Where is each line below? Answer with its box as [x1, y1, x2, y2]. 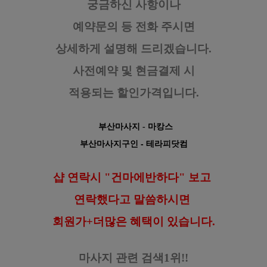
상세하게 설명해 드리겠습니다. [55, 42, 212, 55]
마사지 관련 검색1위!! [79, 251, 188, 264]
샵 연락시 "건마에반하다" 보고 [53, 170, 214, 184]
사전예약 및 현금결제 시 [72, 64, 195, 77]
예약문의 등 [72, 20, 135, 33]
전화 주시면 [135, 20, 195, 33]
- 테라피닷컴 [138, 138, 188, 148]
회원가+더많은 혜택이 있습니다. [52, 215, 215, 228]
